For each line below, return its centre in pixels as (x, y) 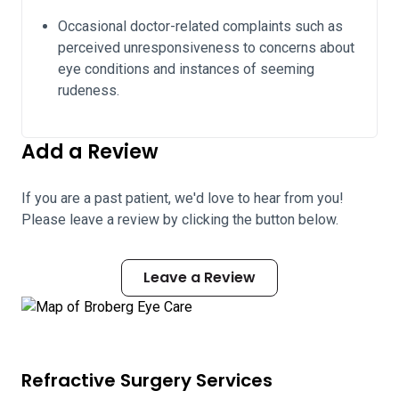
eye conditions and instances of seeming (186, 69)
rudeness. (89, 90)
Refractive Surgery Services (147, 380)
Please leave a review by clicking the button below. (180, 220)
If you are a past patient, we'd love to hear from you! (183, 198)
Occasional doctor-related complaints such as (200, 26)
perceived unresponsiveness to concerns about (206, 48)
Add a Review (90, 152)
